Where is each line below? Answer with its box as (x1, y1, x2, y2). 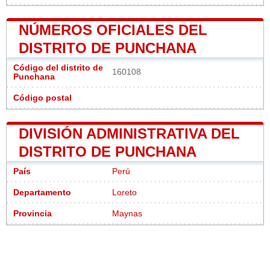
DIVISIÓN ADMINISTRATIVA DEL (19, 125, 240, 142)
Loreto (112, 187, 137, 197)
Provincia (13, 209, 52, 218)
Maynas (112, 209, 142, 218)
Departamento (13, 187, 71, 197)
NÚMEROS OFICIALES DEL (19, 21, 207, 38)
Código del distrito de (13, 63, 103, 72)
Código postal (13, 93, 72, 102)
